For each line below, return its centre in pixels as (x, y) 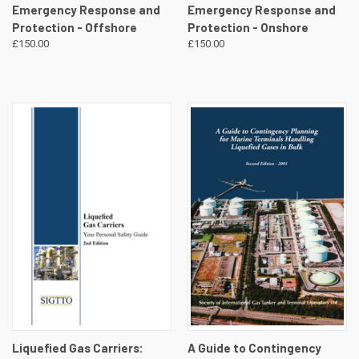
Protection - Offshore (75, 28)
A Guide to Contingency (254, 347)
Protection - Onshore (248, 28)
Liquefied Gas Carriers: (78, 347)
